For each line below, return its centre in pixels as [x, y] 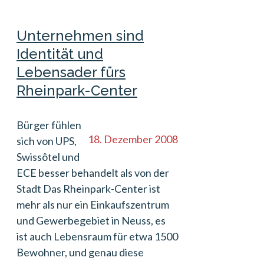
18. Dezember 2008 [133, 139]
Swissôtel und [48, 157]
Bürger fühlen [49, 125]
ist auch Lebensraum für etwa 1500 [97, 236]
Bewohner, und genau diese [80, 252]
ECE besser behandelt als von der [93, 173]
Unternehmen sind [80, 36]
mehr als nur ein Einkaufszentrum [93, 204]
